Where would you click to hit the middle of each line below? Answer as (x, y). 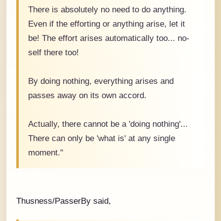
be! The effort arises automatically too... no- (109, 38)
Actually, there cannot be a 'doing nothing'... (108, 124)
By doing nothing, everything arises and (101, 81)
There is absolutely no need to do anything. (107, 9)
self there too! (54, 52)
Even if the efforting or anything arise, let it (107, 23)
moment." (46, 152)
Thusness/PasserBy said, (64, 201)
